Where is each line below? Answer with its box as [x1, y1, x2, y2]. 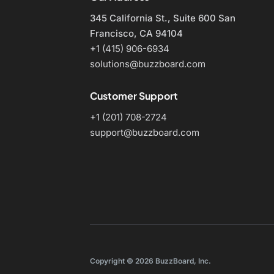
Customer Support [90, 89, 178, 102]
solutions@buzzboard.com [90, 58, 206, 70]
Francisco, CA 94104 [90, 28, 183, 39]
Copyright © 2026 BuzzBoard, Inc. [90, 256, 211, 265]
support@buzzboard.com [90, 126, 199, 138]
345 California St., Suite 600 [90, 12, 216, 24]
